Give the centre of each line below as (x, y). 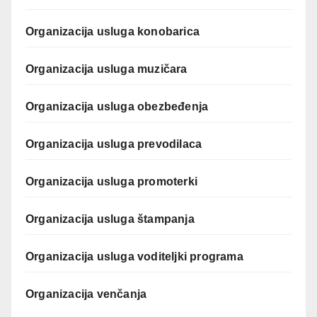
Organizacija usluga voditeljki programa (136, 257)
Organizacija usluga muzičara (108, 69)
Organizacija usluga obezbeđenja (119, 107)
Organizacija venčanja (86, 294)
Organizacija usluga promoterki (111, 182)
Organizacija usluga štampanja (111, 219)
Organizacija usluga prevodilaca (115, 144)
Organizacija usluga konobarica (114, 32)
